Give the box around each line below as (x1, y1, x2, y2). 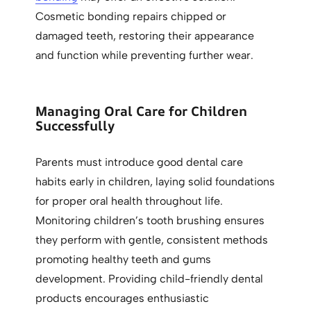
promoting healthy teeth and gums (35, 253, 212, 267)
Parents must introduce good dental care (35, 155, 244, 169)
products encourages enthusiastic (35, 292, 210, 305)
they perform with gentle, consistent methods (35, 233, 269, 247)
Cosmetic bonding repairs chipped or (35, 10, 227, 24)
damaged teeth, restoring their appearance (35, 29, 255, 43)
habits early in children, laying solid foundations (35, 175, 276, 189)
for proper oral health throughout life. (35, 194, 224, 208)
